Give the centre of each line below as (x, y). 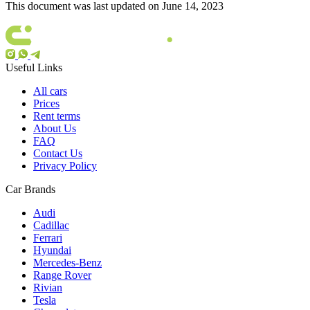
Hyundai (52, 250)
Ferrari (48, 237)
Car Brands (30, 189)
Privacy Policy (65, 165)
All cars (50, 91)
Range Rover (62, 275)
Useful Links (34, 67)
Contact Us (58, 153)
